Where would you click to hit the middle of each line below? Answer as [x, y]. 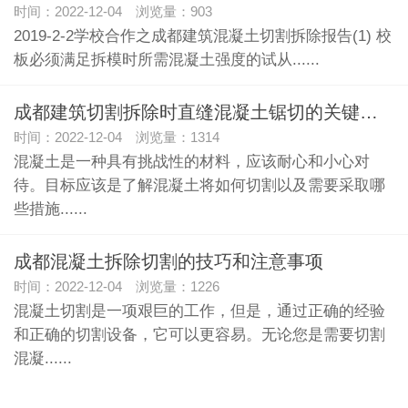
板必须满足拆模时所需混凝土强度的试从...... [167, 59]
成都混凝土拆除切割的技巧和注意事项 [168, 261]
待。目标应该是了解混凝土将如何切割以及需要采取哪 [199, 185]
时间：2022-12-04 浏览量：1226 [117, 286]
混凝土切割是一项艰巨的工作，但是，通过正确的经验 [199, 311]
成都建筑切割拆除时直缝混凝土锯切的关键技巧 [369, 112]
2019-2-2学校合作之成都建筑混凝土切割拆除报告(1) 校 [203, 36]
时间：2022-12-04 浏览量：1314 [117, 137]
